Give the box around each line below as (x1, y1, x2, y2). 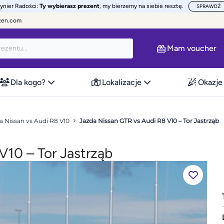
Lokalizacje (101, 77, 141, 87)
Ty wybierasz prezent (39, 2, 99, 9)
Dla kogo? (10, 77, 45, 87)
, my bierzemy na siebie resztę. (99, 2, 183, 9)
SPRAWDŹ (196, 3, 220, 9)
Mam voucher (167, 43, 216, 53)
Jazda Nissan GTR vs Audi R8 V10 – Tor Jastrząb (79, 117, 219, 124)
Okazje (198, 77, 223, 87)
